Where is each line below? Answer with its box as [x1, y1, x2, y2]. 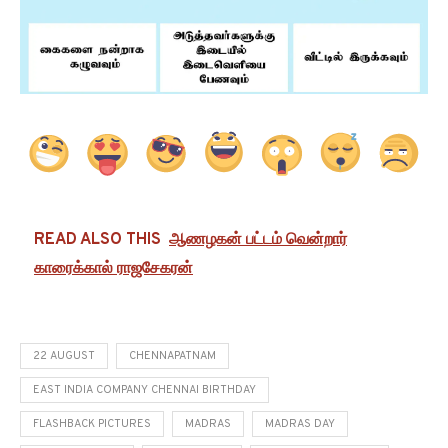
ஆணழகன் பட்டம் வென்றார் [169, 230, 347, 251]
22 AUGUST [33, 349, 95, 364]
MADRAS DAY [265, 417, 335, 432]
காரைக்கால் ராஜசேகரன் [34, 259, 193, 280]
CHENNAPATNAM [129, 349, 216, 364]
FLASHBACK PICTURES [33, 417, 151, 432]
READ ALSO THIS [34, 230, 161, 251]
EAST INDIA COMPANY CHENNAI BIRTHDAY [33, 383, 256, 398]
